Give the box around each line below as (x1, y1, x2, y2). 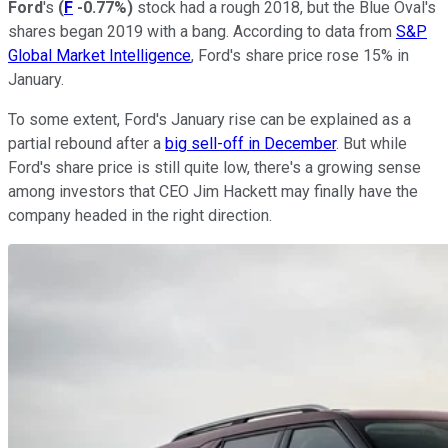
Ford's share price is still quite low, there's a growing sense (8, 157, 421, 177)
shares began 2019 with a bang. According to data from (8, 21, 396, 41)
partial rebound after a (8, 133, 165, 153)
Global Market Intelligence (8, 45, 191, 65)
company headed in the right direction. (8, 205, 272, 225)
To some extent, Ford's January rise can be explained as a (8, 109, 411, 129)
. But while (336, 133, 407, 153)
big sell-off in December (165, 133, 336, 153)
